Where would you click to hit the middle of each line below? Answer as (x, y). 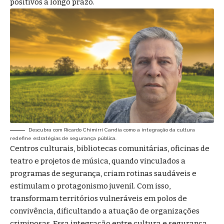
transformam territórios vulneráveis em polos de (98, 199)
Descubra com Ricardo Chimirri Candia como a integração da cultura (112, 130)
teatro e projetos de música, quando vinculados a (98, 161)
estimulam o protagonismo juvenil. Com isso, (90, 186)
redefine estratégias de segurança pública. (63, 138)
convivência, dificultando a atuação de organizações (105, 211)
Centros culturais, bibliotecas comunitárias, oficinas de (110, 149)
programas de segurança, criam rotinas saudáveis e (103, 174)
